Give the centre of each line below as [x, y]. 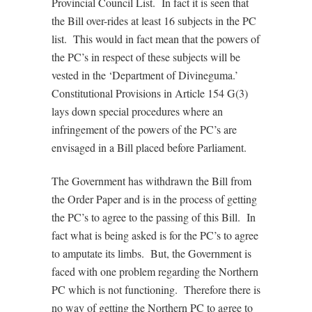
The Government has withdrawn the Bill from [151, 181]
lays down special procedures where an [137, 111]
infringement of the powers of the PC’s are [144, 129]
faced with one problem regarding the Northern [155, 271]
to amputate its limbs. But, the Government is [151, 253]
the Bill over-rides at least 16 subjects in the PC [154, 21]
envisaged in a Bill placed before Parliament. [149, 147]
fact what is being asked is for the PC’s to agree [155, 235]
